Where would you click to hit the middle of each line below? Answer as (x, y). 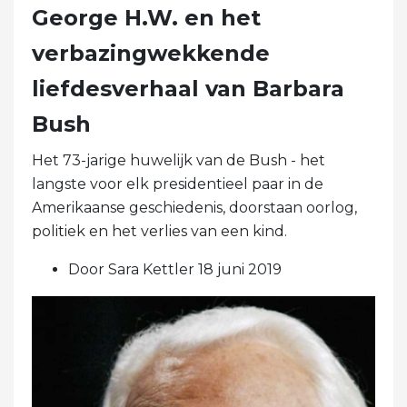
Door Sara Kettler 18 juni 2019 (175, 269)
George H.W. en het (146, 17)
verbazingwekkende (151, 53)
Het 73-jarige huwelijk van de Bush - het (179, 160)
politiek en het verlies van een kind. (159, 231)
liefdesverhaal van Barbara (188, 88)
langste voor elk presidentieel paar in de (178, 184)
